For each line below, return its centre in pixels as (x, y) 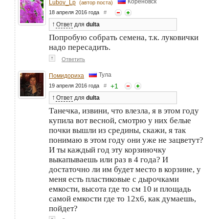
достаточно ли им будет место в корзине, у (125, 169)
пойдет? (63, 208)
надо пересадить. (80, 47)
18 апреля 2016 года (76, 12)
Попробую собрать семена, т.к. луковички (124, 37)
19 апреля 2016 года (76, 85)
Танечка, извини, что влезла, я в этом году (124, 110)
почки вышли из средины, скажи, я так (117, 130)
